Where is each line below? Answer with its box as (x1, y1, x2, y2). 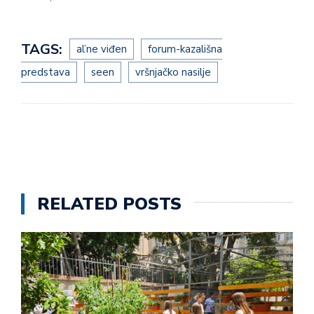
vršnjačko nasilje (135, 65, 211, 80)
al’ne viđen (76, 42, 127, 57)
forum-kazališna (148, 42, 222, 57)
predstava (21, 65, 70, 80)
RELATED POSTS (37, 193, 182, 216)
